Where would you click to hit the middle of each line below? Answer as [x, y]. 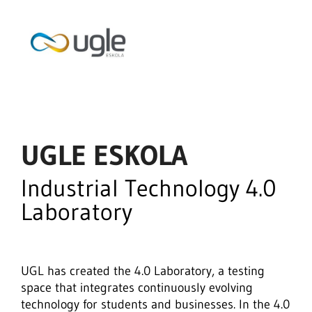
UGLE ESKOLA [104, 155]
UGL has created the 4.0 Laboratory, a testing [143, 271]
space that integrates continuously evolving [137, 288]
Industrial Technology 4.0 [149, 188]
